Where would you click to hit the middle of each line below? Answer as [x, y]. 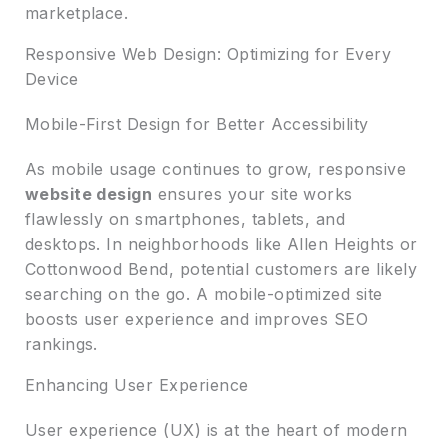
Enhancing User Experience [136, 384]
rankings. [61, 343]
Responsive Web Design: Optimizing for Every [208, 53]
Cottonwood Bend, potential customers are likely [221, 268]
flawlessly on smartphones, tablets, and [185, 218]
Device [51, 78]
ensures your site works [252, 193]
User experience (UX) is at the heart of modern [216, 429]
